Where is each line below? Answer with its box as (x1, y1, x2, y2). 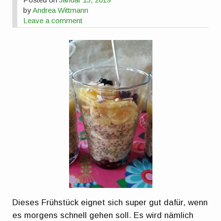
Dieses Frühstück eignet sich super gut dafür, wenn (12, 198, 208, 208)
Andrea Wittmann (33, 6, 89, 15)
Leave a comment (23, 16, 83, 25)
